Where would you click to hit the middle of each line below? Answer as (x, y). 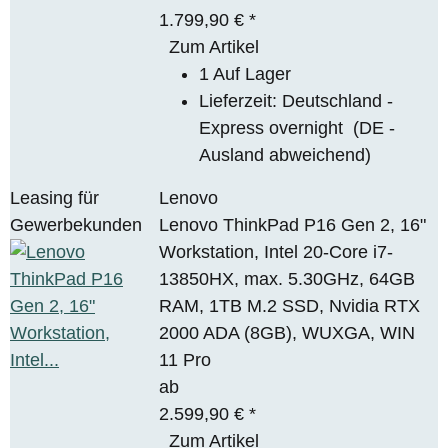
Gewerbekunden (76, 224)
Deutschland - (338, 100)
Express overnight (276, 127)
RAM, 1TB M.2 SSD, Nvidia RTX (290, 305)
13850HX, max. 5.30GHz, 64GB (287, 278)
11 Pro (185, 359)
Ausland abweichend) (285, 154)
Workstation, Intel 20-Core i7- (276, 251)
